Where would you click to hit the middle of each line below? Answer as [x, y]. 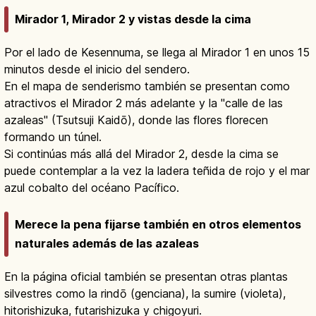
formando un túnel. [53, 137]
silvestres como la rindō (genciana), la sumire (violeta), [145, 294]
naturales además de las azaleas [107, 244]
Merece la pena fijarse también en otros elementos [158, 225]
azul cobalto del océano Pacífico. [92, 188]
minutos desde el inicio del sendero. [97, 69]
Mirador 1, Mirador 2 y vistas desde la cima [133, 19]
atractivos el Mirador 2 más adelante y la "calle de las [144, 103]
